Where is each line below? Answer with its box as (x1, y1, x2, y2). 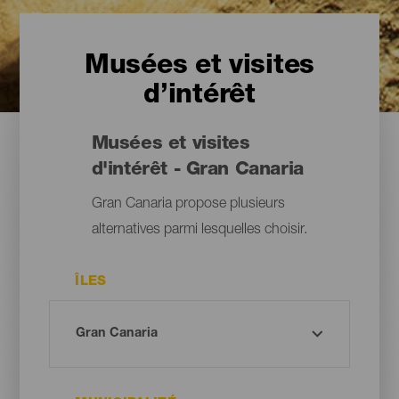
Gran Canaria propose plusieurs (91, 197, 285, 212)
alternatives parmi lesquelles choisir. (91, 223, 307, 238)
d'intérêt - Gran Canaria (91, 161, 304, 181)
